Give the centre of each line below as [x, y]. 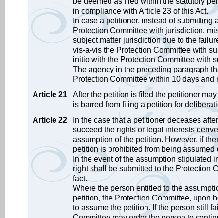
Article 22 [50, 120]
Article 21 [50, 95]
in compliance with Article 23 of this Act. [141, 11]
